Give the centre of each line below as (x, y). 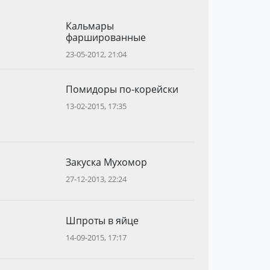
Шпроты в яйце (102, 221)
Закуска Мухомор (106, 162)
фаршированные (105, 37)
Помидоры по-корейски (122, 89)
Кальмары (89, 26)
